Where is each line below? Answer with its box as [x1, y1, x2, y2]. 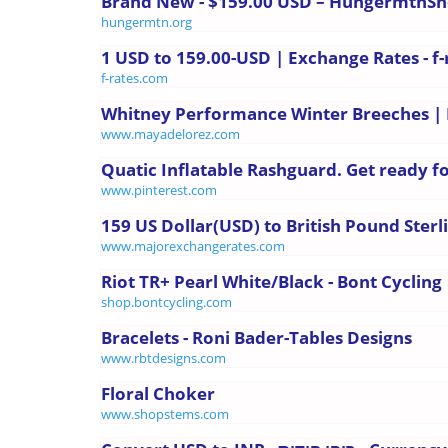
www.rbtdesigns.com [101, 348, 226, 367]
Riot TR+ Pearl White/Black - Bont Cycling [101, 269, 442, 293]
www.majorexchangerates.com [101, 236, 285, 255]
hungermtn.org [101, 12, 192, 31]
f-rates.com [101, 68, 168, 87]
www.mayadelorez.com [101, 124, 240, 143]
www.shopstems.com [101, 404, 229, 423]
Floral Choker [101, 381, 215, 405]
